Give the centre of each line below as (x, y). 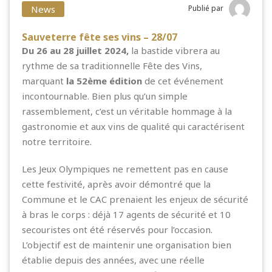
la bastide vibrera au (174, 50)
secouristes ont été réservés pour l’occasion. (117, 229)
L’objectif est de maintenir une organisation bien (127, 244)
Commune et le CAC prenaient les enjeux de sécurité (135, 199)
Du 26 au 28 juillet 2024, (75, 50)
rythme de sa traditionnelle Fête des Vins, (112, 65)
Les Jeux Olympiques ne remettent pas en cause (125, 168)
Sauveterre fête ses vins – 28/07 (100, 37)
